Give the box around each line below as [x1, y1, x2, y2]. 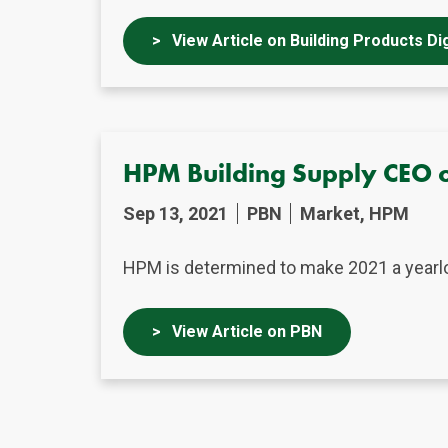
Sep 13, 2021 [123, 202, 229, 224]
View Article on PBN [167, 322, 322, 342]
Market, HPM [300, 202, 410, 224]
